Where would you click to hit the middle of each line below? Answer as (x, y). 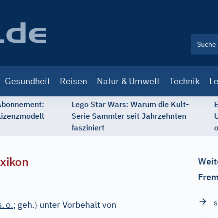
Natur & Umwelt (128, 81)
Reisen (73, 81)
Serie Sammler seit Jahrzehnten (129, 116)
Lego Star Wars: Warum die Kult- (130, 104)
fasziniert (88, 127)
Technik (184, 81)
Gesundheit (27, 81)
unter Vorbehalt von (77, 205)
